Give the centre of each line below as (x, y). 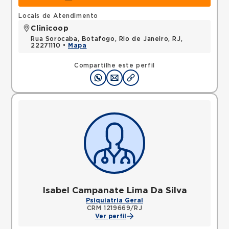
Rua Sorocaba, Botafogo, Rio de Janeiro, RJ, (107, 39)
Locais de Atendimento (59, 16)
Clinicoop (50, 29)
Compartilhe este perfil (114, 65)
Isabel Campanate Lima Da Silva (114, 190)
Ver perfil (110, 216)
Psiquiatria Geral (114, 200)
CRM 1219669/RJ (114, 208)
